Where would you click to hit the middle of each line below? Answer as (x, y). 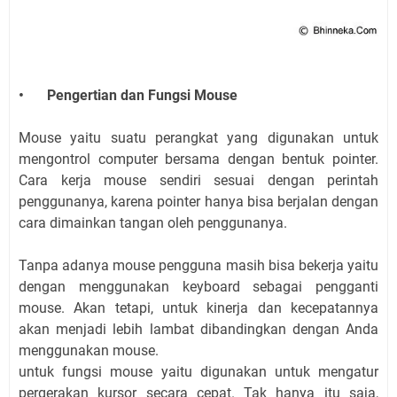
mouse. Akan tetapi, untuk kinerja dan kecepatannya (198, 307)
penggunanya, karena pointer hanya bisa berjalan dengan (198, 201)
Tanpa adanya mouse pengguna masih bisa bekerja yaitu (198, 265)
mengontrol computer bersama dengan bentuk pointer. (198, 159)
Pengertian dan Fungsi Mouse (142, 95)
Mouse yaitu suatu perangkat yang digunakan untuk (198, 137)
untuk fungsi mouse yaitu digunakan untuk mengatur (198, 371)
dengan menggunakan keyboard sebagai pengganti (198, 286)
